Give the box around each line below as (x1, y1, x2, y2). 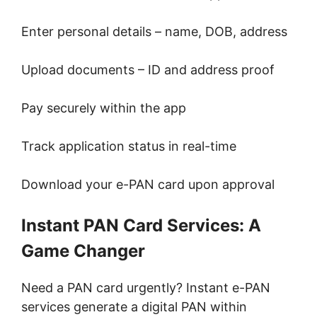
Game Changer (21, 241, 145, 262)
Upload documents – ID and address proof (21, 62, 275, 78)
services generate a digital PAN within (21, 299, 247, 315)
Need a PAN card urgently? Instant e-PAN (21, 280, 270, 296)
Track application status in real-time (21, 139, 236, 154)
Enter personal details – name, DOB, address (21, 24, 287, 40)
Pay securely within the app (21, 100, 186, 116)
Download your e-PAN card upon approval (21, 177, 275, 192)
